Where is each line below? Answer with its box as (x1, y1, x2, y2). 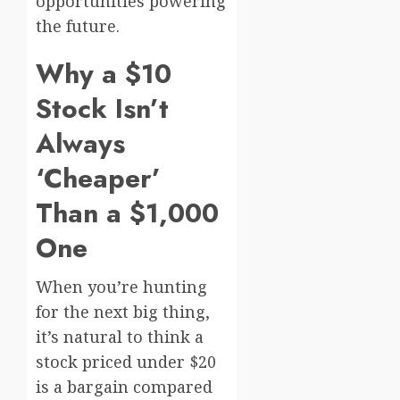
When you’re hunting (36, 276, 207, 298)
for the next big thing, (36, 301, 210, 323)
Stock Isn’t (36, 89, 169, 129)
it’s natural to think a (36, 326, 204, 348)
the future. (36, 15, 120, 37)
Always (36, 124, 125, 163)
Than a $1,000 (36, 194, 219, 233)
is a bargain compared (36, 376, 212, 398)
